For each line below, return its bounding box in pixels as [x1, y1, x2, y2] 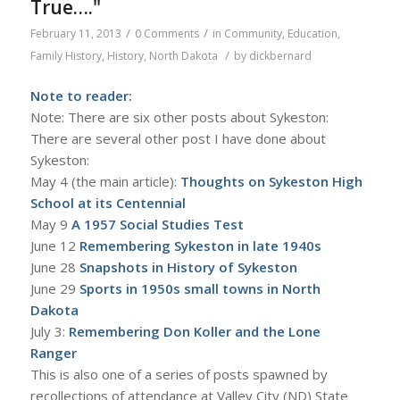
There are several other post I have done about [29, 129, 326, 148]
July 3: [29, 322, 69, 341]
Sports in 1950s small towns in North [79, 279, 321, 298]
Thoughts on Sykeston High [179, 172, 362, 191]
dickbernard [248, 47, 312, 63]
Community [223, 25, 282, 41]
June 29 [29, 279, 79, 298]
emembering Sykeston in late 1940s [87, 237, 321, 255]
